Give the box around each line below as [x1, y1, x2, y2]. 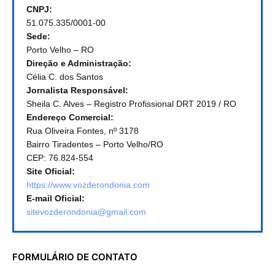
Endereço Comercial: [26, 112, 114, 122]
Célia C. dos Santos [26, 71, 103, 82]
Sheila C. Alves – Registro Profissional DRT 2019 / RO [26, 98, 236, 109]
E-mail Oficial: [26, 193, 85, 203]
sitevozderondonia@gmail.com [26, 206, 146, 217]
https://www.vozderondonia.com [26, 179, 150, 190]
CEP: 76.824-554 [26, 152, 93, 163]
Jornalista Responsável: [26, 85, 128, 95]
